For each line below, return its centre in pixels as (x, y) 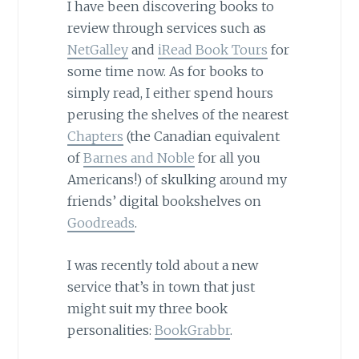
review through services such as (166, 28)
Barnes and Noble (139, 158)
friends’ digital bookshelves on (164, 202)
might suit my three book (147, 308)
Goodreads (101, 223)
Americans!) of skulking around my (177, 180)
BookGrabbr (192, 330)
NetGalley (97, 50)
